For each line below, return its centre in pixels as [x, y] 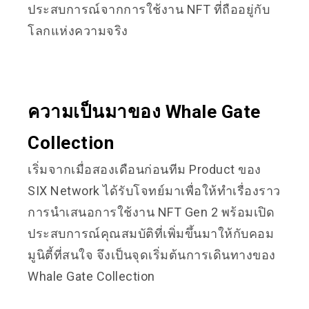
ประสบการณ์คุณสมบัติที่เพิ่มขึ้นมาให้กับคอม [151, 233]
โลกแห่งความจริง [78, 31]
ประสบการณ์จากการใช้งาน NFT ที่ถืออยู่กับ [149, 9]
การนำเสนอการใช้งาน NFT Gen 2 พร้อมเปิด [151, 212]
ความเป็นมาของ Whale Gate [144, 112]
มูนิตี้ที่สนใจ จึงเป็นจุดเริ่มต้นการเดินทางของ [152, 255]
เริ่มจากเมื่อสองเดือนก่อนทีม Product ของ [144, 169]
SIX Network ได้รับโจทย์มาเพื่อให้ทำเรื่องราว [154, 191]
